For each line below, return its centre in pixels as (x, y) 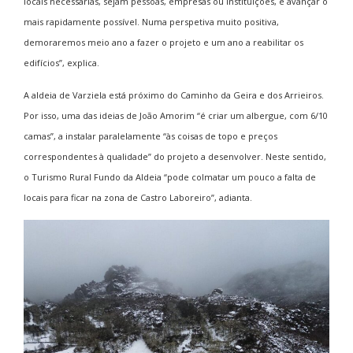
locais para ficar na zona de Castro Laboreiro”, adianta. (138, 197)
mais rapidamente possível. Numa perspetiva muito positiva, (151, 21)
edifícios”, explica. (61, 62)
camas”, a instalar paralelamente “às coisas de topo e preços (150, 136)
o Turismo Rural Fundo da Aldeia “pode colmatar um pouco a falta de (170, 176)
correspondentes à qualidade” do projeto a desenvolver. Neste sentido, (175, 156)
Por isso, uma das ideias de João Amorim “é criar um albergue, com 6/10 (176, 115)
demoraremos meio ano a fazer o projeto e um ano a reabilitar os (163, 42)
